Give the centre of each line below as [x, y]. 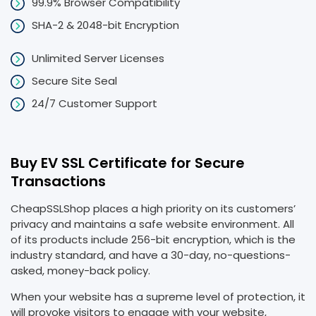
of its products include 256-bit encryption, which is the [153, 239]
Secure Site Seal [74, 81]
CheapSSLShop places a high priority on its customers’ [153, 208]
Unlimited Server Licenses [98, 59]
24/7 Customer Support [95, 104]
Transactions [58, 181]
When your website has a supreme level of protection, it [158, 297]
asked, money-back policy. [80, 271]
